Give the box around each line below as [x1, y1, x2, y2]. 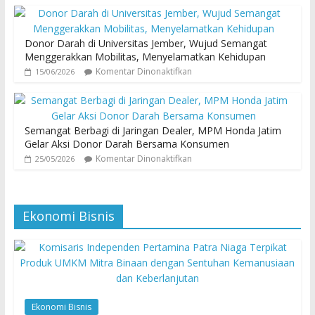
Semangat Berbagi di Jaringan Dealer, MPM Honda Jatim [24, 124, 281, 138]
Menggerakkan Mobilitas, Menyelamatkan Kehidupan [24, 50, 266, 64]
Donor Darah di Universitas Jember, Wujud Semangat [24, 37, 267, 51]
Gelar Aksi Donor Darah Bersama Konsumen [24, 137, 229, 151]
